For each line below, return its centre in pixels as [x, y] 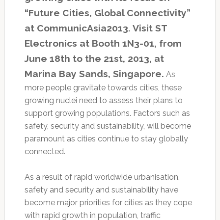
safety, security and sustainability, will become [108, 126]
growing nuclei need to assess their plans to [103, 100]
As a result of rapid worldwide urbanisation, [102, 177]
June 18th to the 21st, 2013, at [94, 58]
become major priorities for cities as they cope [108, 202]
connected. [45, 151]
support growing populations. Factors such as [107, 113]
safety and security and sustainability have [101, 190]
